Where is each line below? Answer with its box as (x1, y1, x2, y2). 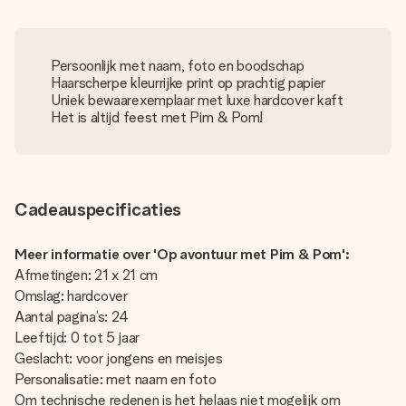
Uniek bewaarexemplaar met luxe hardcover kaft (51, 92, 343, 109)
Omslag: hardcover (14, 287, 128, 304)
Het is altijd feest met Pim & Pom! (51, 109, 264, 126)
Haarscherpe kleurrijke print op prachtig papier (51, 74, 325, 92)
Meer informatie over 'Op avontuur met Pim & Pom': (14, 246, 353, 263)
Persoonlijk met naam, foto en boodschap (51, 57, 304, 74)
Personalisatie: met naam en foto (14, 371, 217, 388)
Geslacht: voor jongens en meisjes (14, 350, 223, 367)
